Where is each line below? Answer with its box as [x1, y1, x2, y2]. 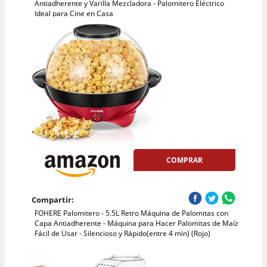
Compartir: [31, 194, 74, 206]
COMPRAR [166, 154, 203, 165]
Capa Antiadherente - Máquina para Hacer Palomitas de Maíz [34, 218, 238, 229]
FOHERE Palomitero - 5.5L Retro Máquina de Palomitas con [34, 208, 228, 219]
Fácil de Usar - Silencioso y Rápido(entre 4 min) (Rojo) [34, 228, 210, 239]
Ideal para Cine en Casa [34, 8, 113, 18]
